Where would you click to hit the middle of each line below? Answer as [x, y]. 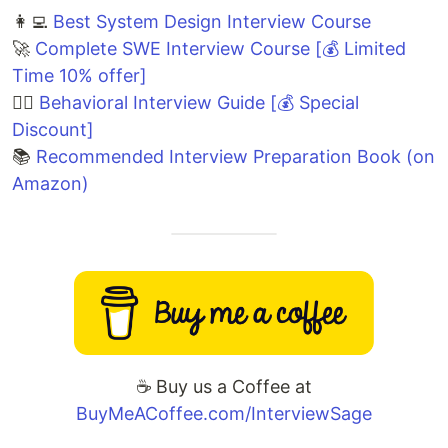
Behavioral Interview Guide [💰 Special [199, 103]
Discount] [53, 130]
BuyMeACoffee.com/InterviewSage [224, 414]
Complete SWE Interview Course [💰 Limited [220, 49]
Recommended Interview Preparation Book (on [235, 157]
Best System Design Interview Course [212, 22]
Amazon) [50, 184]
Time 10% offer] [79, 76]
